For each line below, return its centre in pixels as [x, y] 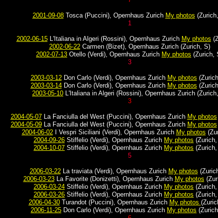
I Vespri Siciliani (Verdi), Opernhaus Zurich [114, 132]
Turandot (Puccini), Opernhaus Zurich [114, 202]
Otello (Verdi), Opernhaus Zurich [114, 54]
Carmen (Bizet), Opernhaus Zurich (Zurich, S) [145, 46]
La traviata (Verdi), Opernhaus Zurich [114, 171]
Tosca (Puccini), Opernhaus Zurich [114, 15]
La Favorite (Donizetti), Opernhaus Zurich [114, 179]
